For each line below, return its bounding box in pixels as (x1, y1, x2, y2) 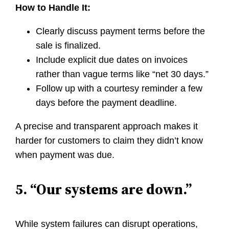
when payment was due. (15, 150, 115, 161)
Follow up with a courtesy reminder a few (36, 83, 203, 94)
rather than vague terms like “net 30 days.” (36, 69, 209, 80)
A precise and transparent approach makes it (15, 121, 198, 132)
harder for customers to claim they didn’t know (15, 135, 203, 146)
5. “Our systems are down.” (15, 179, 192, 199)
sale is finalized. (36, 40, 101, 51)
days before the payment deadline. (36, 98, 177, 108)
